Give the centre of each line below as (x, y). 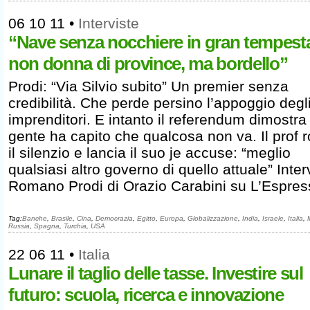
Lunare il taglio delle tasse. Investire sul (156, 273)
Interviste (109, 23)
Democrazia (114, 218)
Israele (273, 218)
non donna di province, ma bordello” (148, 64)
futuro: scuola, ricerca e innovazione (146, 295)
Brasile (62, 218)
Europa (172, 218)
